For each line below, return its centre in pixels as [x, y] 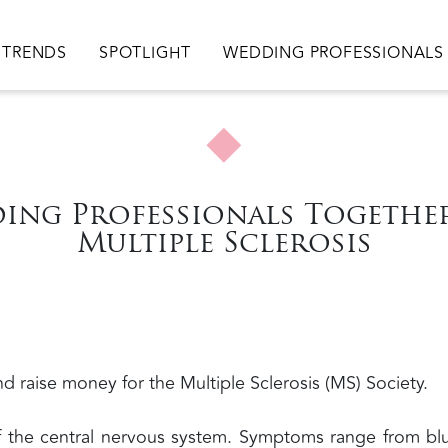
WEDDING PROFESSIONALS [333, 53]
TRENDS [34, 53]
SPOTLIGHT [145, 53]
